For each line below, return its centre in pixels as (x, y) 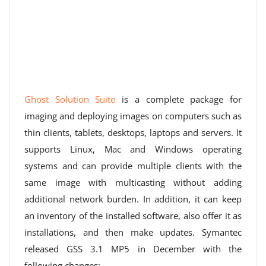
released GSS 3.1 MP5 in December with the (133, 249)
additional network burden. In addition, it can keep (133, 199)
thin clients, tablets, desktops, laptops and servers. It (133, 132)
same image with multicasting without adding (133, 182)
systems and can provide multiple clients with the (133, 166)
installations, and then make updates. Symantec (133, 232)
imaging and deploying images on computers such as (133, 116)
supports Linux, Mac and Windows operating (133, 149)
